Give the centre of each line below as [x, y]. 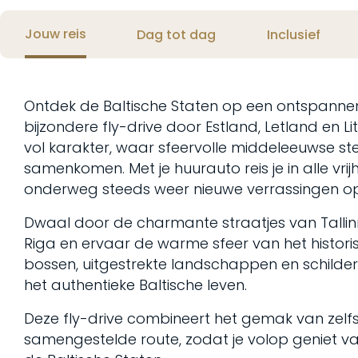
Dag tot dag [177, 35]
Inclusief [294, 35]
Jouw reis [56, 34]
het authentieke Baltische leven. [135, 285]
